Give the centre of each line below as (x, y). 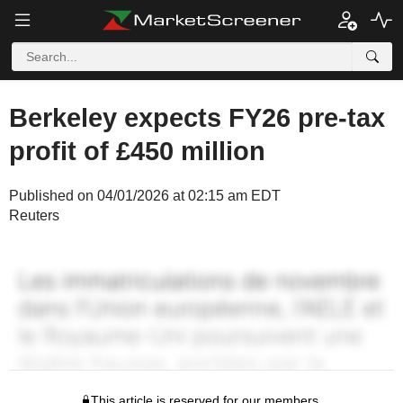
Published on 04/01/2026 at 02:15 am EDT (145, 196)
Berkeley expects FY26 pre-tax (197, 118)
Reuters (34, 215)
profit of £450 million (137, 151)
